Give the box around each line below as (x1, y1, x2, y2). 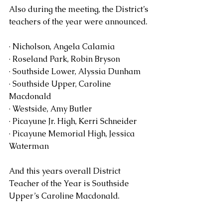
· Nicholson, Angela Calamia (9, 41, 119, 52)
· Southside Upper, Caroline (9, 79, 113, 90)
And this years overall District (9, 166, 122, 177)
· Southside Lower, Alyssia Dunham (9, 66, 141, 77)
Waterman (9, 141, 49, 152)
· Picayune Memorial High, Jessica (9, 128, 137, 139)
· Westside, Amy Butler (9, 104, 92, 114)
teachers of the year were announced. (9, 16, 147, 27)
